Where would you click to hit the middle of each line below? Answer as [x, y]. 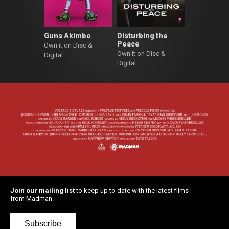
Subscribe [43, 223]
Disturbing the [142, 36]
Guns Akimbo [68, 36]
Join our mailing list [42, 190]
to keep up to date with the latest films [132, 190]
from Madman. [32, 198]
